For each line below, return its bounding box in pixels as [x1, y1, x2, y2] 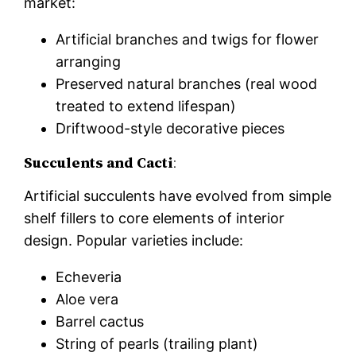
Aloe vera [56, 291, 119, 308]
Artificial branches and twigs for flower [56, 31, 319, 48]
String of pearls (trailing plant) [56, 335, 259, 352]
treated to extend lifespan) [56, 98, 237, 114]
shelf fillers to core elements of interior [24, 210, 285, 226]
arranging [56, 53, 122, 70]
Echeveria [56, 269, 122, 285]
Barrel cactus [56, 313, 145, 330]
